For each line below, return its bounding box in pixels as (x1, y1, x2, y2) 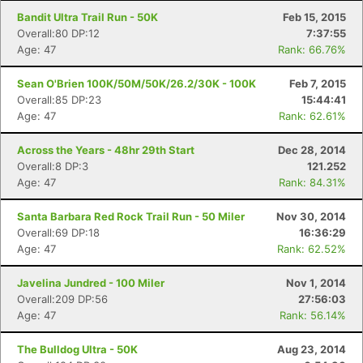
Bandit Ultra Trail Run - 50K (17, 11, 158, 23)
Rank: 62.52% (277, 242, 346, 255)
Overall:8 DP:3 (17, 160, 88, 173)
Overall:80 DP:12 (17, 27, 100, 40)
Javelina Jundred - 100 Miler (17, 276, 164, 289)
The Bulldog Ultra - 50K (17, 343, 138, 356)
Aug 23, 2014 (277, 343, 346, 356)
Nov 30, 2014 (276, 210, 346, 223)
